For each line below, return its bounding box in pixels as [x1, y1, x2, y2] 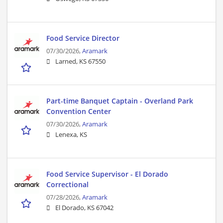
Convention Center [46, 107, 111, 116]
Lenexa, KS [55, 130, 87, 139]
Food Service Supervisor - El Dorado [46, 169, 168, 179]
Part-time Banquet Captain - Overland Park [46, 96, 193, 106]
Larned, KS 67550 [55, 57, 106, 66]
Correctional [46, 180, 89, 190]
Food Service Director [46, 33, 119, 43]
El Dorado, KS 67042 [55, 204, 113, 213]
